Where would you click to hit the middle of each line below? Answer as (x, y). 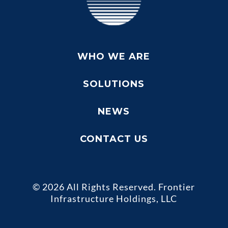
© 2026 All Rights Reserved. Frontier (114, 187)
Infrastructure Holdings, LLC (114, 198)
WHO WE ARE (114, 56)
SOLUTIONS (114, 84)
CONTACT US (114, 139)
